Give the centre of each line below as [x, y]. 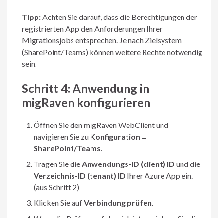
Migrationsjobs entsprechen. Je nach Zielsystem [102, 40]
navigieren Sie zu [62, 137]
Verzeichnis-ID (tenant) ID [80, 176]
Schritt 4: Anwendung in [86, 89]
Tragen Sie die [58, 164]
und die [187, 164]
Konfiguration [115, 137]
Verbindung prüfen [118, 203]
